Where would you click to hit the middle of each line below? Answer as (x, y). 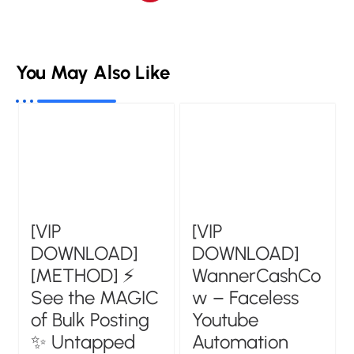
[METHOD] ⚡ (83, 276)
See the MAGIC (95, 298)
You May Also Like (93, 72)
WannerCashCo (257, 276)
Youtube (226, 320)
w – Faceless (246, 298)
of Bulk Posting (90, 320)
